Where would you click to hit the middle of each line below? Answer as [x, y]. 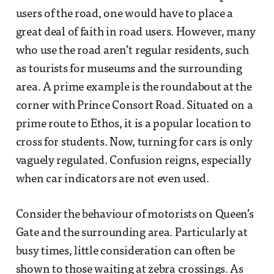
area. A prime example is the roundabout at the [134, 87]
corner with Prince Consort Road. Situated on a [134, 106]
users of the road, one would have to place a [124, 14]
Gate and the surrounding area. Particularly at [131, 233]
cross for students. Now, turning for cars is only [134, 143]
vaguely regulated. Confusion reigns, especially [133, 161]
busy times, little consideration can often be [125, 251]
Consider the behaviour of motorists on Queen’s [135, 215]
